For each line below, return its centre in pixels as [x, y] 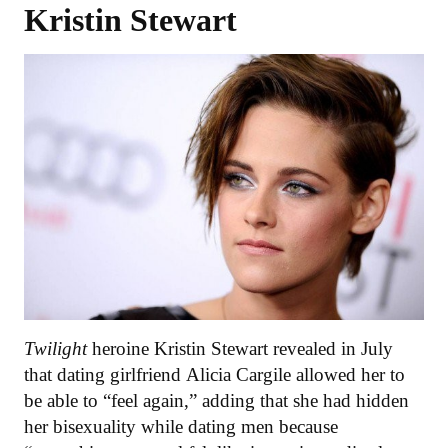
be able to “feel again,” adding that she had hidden [216, 400]
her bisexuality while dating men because [181, 426]
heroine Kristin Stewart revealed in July [240, 348]
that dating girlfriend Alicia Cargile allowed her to [214, 374]
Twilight [55, 348]
